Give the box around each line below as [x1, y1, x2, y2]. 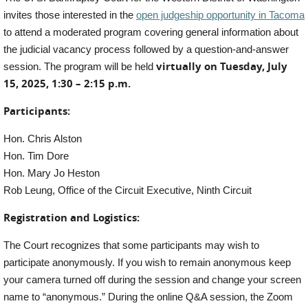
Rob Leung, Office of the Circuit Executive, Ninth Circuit [3, 185, 252, 196]
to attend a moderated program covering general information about [3, 27, 298, 38]
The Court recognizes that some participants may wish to [3, 240, 259, 251]
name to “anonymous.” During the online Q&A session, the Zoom [3, 291, 293, 302]
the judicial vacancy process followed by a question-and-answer [3, 44, 289, 55]
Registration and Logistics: [3, 210, 140, 225]
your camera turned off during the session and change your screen [3, 274, 301, 285]
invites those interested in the [3, 10, 136, 21]
